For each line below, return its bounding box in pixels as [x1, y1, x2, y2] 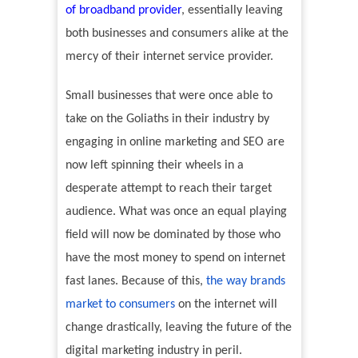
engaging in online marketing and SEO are [65, 136, 284, 149]
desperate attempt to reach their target [65, 182, 272, 196]
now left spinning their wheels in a [65, 159, 244, 173]
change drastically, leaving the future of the [65, 321, 292, 335]
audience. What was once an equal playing [65, 205, 287, 219]
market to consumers [65, 298, 175, 312]
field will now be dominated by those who [65, 229, 280, 242]
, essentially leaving [181, 4, 283, 18]
